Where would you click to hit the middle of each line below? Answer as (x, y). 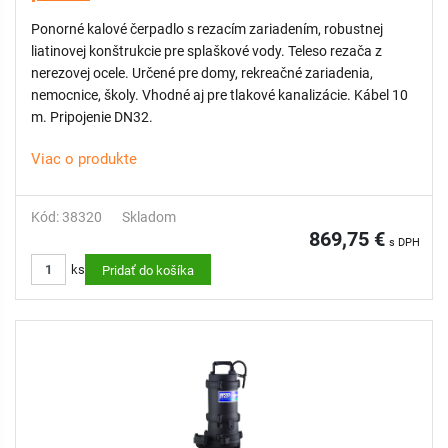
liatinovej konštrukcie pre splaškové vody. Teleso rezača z (206, 51)
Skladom (149, 217)
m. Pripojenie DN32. (92, 117)
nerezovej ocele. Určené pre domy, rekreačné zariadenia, (202, 73)
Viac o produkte (84, 159)
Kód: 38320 (66, 217)
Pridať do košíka (148, 270)
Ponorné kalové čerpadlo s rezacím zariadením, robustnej (80, 29)
